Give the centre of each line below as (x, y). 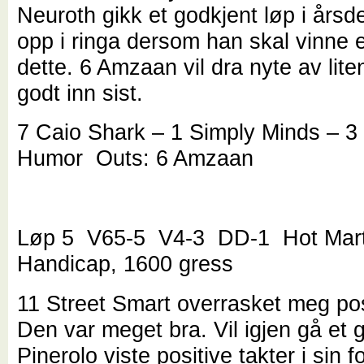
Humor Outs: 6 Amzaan (136, 158)
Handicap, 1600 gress (126, 263)
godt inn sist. (80, 93)
